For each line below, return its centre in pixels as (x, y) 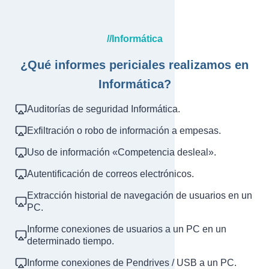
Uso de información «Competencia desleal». (122, 153)
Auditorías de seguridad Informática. (104, 109)
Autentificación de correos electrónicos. (110, 174)
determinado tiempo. (71, 241)
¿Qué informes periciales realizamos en (134, 65)
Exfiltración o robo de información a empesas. (124, 131)
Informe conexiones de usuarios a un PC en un (127, 229)
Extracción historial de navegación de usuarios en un (140, 196)
